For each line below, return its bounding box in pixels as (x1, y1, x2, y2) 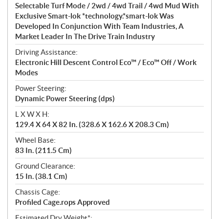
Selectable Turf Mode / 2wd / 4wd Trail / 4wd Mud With (15, 1, 199, 10)
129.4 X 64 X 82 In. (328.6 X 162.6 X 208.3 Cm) (15, 120, 169, 129)
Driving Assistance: (15, 47, 78, 56)
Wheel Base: (15, 135, 56, 144)
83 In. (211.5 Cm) (15, 146, 72, 154)
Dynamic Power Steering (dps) (15, 94, 115, 103)
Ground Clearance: (15, 161, 75, 170)
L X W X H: (15, 109, 49, 118)
